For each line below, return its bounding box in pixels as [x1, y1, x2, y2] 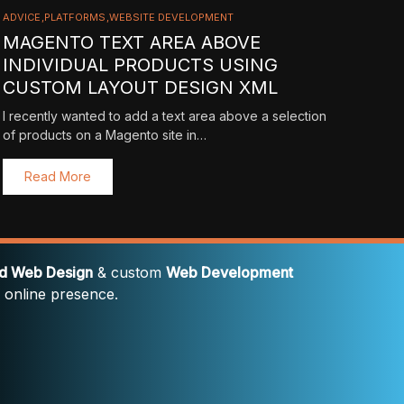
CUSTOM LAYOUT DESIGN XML [2, 77, 278, 98]
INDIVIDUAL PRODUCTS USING [2, 54, 278, 76]
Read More [23, 169, 91, 184]
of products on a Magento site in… [2, 127, 207, 142]
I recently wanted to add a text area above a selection [2, 108, 326, 124]
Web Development [165, 263, 293, 281]
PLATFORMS [43, 11, 106, 23]
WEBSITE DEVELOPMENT [108, 11, 234, 23]
